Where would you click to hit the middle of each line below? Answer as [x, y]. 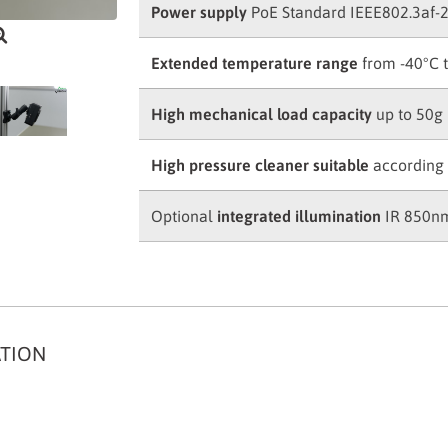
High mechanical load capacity [263, 114]
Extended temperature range [256, 63]
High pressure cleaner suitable [261, 165]
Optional [183, 216]
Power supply [198, 12]
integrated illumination [300, 216]
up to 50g [409, 114]
